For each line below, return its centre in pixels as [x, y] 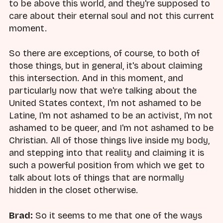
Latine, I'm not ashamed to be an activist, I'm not [111, 116]
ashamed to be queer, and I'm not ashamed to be [111, 128]
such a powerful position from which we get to [107, 166]
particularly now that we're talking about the [103, 91]
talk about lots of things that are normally [97, 178]
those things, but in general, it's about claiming [106, 66]
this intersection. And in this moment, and [96, 78]
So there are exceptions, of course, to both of [104, 54]
